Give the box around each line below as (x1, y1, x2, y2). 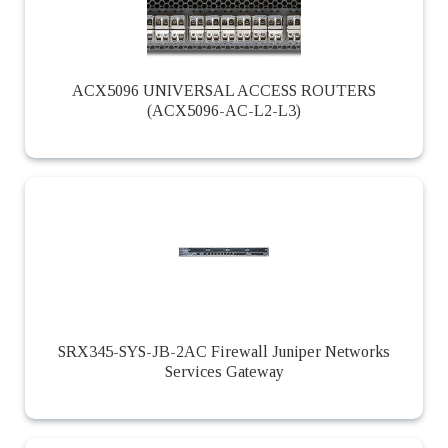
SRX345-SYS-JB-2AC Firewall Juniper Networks (58, 342, 390, 360)
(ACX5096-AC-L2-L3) (147, 101, 301, 119)
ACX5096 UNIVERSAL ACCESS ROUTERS (72, 81, 376, 99)
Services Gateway (164, 362, 284, 380)
